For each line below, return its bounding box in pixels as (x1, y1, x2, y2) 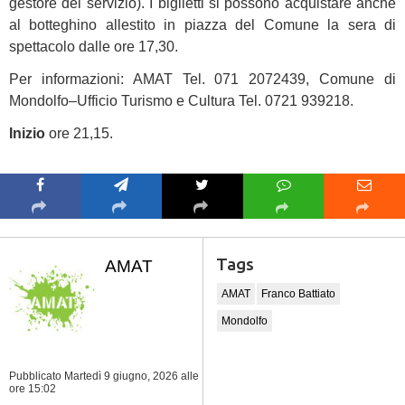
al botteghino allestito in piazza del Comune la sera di (9, 17, 396, 33)
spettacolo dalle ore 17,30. (9, 39, 178, 54)
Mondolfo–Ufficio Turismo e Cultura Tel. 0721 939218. (9, 93, 353, 108)
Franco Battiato (261, 287, 335, 300)
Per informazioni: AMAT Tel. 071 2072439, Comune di (9, 71, 396, 87)
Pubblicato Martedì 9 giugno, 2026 (9, 370, 181, 382)
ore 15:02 (9, 382, 56, 395)
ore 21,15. (49, 126, 113, 141)
